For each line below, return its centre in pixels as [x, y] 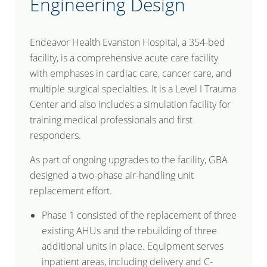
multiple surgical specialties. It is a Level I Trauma [133, 89]
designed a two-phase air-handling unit [112, 175]
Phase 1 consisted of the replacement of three [139, 215]
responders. [55, 135]
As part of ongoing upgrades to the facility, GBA [129, 160]
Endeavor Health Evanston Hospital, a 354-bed [128, 42]
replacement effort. [71, 191]
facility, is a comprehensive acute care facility [124, 58]
